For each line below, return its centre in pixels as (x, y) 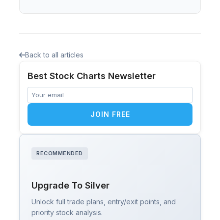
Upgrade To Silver (70, 185)
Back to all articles (54, 55)
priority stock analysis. (67, 212)
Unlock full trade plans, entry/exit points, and (104, 201)
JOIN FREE (110, 114)
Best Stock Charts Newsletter (92, 76)
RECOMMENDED (60, 153)
